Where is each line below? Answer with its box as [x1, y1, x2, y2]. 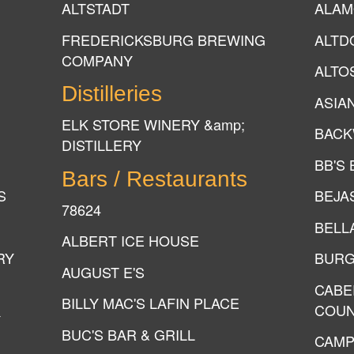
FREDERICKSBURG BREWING [62, 28, 265, 50]
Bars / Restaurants [62, 166, 247, 191]
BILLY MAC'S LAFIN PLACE [62, 292, 239, 313]
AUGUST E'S [62, 261, 145, 282]
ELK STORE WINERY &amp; [62, 114, 245, 134]
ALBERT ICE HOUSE [62, 230, 199, 250]
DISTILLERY [62, 134, 141, 155]
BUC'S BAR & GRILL [62, 323, 195, 345]
